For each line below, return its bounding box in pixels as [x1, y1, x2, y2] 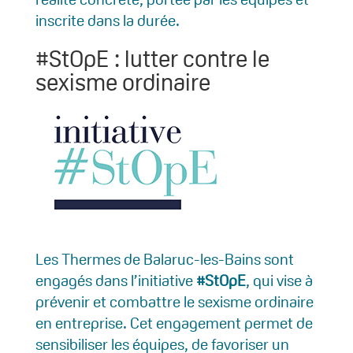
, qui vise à [245, 269, 313, 291]
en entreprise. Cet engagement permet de [35, 312, 313, 333]
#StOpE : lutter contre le [35, 43, 269, 74]
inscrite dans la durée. [35, 9, 180, 31]
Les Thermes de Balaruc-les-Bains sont [35, 248, 294, 269]
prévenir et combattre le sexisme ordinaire [35, 291, 314, 312]
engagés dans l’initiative [35, 269, 196, 291]
